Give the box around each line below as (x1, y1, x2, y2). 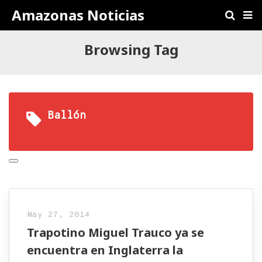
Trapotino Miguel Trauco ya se (27, 225, 204, 240)
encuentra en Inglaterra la (27, 242, 183, 258)
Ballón (47, 109, 86, 123)
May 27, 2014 (27, 210, 90, 220)
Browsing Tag (84, 40, 178, 59)
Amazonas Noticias (12, 5, 144, 25)
